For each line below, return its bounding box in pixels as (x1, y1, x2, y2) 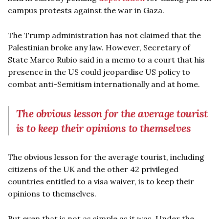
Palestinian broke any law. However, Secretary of (8, 42, 190, 52)
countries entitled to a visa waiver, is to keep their (8, 176, 194, 186)
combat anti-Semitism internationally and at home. (8, 79, 200, 89)
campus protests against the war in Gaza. (8, 5, 164, 15)
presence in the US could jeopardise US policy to (8, 66, 190, 77)
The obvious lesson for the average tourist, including (8, 152, 204, 162)
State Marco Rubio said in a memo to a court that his (8, 54, 205, 65)
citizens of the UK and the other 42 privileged (8, 164, 178, 174)
